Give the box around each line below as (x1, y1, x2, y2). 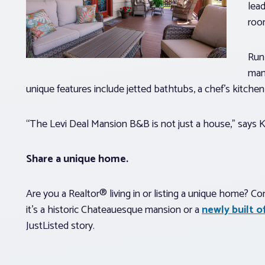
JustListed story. (26, 216, 97, 235)
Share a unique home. (26, 150, 128, 168)
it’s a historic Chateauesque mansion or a (26, 201, 202, 219)
